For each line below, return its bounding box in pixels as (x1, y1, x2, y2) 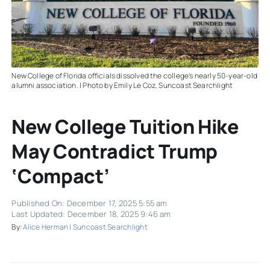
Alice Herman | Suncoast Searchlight (23, 222, 148, 233)
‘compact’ (11, 163, 110, 190)
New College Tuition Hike (11, 113, 239, 140)
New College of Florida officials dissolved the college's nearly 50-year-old (11, 71, 257, 81)
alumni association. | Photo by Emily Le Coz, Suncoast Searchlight (11, 80, 233, 91)
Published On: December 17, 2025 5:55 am (11, 198, 168, 209)
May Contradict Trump (11, 138, 218, 165)
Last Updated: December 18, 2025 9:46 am (11, 209, 171, 220)
